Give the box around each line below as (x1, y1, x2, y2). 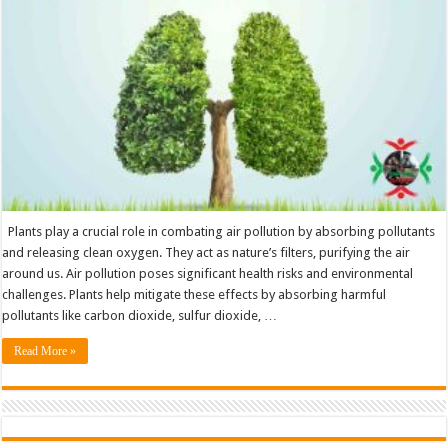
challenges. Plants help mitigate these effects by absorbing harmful (2, 287, 387, 303)
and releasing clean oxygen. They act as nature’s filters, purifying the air (2, 245, 411, 261)
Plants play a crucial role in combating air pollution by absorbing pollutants (2, 224, 436, 240)
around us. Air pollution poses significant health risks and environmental (2, 266, 414, 282)
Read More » (14, 344, 77, 359)
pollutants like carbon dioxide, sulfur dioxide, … (2, 308, 278, 324)
